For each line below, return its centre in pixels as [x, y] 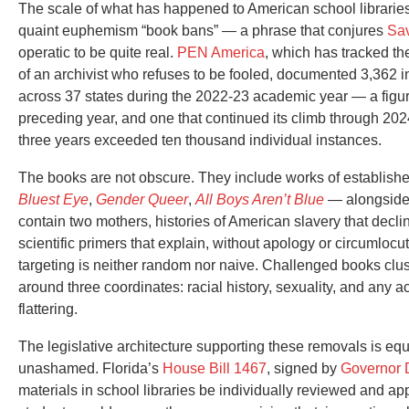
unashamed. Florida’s [90, 368]
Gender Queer [142, 199]
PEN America [221, 52]
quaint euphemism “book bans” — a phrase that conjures [203, 30]
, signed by [304, 368]
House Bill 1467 [215, 368]
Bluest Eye [53, 199]
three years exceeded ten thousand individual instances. [200, 140]
